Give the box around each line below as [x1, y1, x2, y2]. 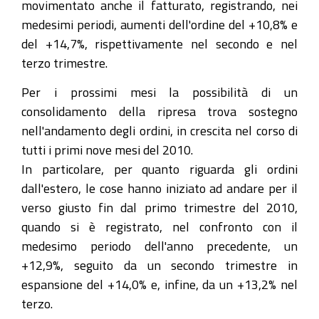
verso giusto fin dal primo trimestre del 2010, [21, 200, 298, 214]
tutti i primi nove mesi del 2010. [21, 142, 193, 156]
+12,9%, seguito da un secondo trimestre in [21, 258, 298, 271]
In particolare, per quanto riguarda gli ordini [21, 162, 298, 175]
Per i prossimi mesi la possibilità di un [21, 85, 298, 98]
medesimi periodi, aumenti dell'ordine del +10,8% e [21, 18, 298, 31]
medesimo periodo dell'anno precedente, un [21, 239, 298, 252]
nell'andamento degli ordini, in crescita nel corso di [21, 123, 298, 137]
